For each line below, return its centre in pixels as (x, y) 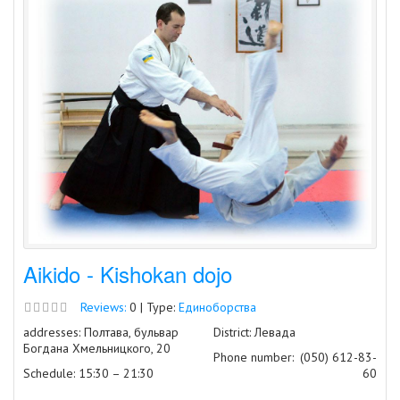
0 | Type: (152, 307)
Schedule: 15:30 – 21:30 (88, 373)
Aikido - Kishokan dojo (128, 273)
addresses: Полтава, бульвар (101, 332)
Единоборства (217, 307)
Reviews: (103, 307)
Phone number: (254, 357)
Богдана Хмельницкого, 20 (97, 348)
